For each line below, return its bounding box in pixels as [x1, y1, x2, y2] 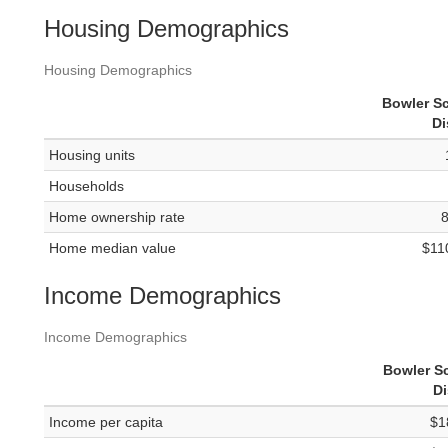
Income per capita [49, 414, 163, 431]
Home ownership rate [49, 209, 185, 226]
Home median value [49, 240, 176, 257]
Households [49, 178, 124, 195]
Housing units [49, 147, 135, 164]
